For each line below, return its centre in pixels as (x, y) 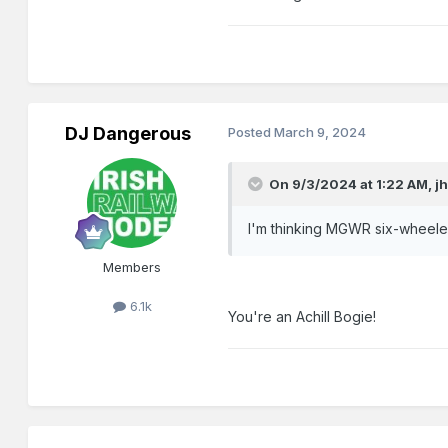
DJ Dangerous (128, 134)
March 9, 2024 (320, 132)
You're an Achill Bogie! (302, 317)
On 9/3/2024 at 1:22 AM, (352, 184)
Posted (251, 132)
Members (132, 267)
